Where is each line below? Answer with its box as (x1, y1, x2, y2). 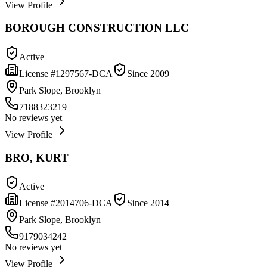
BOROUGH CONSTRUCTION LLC (5, 21, 189, 35)
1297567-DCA (55, 68, 113, 79)
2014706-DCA (55, 198, 113, 209)
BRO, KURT (5, 151, 69, 164)
